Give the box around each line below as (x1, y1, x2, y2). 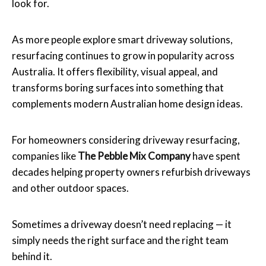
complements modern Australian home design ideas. (12, 97, 243, 110)
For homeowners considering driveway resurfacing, (12, 133, 240, 146)
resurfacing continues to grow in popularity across (12, 49, 235, 62)
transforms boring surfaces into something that (12, 81, 224, 94)
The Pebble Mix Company (78, 149, 191, 162)
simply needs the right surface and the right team (12, 233, 229, 246)
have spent (191, 149, 240, 162)
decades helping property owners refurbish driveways (12, 165, 251, 178)
